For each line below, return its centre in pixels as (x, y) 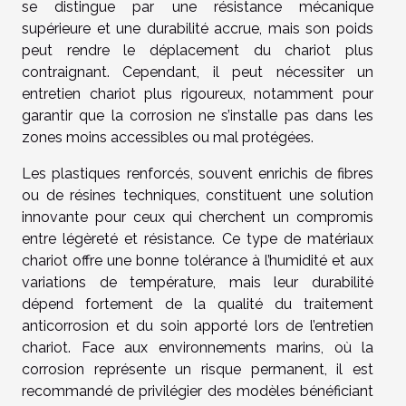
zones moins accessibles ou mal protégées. (168, 137)
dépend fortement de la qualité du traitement (198, 304)
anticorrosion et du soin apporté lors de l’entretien (198, 326)
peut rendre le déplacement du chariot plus (198, 50)
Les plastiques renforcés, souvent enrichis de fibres (198, 174)
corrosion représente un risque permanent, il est (198, 369)
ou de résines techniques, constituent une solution (198, 195)
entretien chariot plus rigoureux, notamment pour (198, 94)
